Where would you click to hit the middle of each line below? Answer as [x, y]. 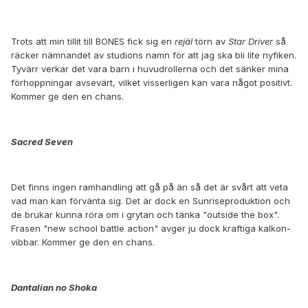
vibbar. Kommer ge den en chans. [83, 242]
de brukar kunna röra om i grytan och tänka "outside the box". [145, 215]
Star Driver [251, 42]
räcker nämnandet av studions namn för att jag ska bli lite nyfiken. [154, 55]
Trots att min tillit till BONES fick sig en [93, 42]
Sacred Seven [42, 142]
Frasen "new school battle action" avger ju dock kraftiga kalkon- [151, 229]
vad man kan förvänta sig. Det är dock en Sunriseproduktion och [151, 201]
